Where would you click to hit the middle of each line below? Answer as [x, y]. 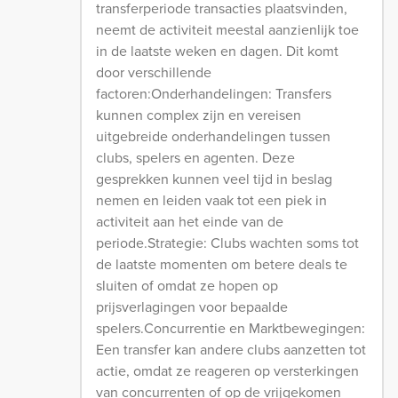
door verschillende [154, 72]
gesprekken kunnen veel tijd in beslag [215, 179]
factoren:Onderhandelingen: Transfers [214, 94]
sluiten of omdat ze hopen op [187, 286]
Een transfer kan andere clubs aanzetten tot [231, 350]
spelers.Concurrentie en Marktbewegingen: [231, 328]
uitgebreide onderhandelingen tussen [214, 136]
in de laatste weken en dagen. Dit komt [218, 51]
